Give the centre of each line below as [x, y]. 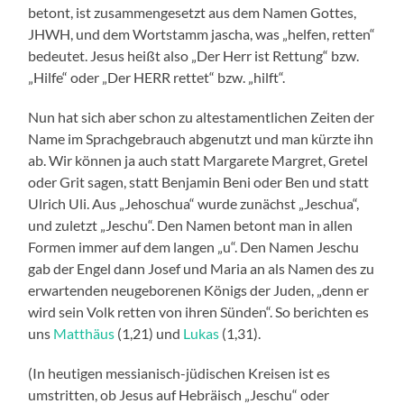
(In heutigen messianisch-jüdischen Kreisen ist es [179, 372]
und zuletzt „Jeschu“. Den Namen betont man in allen [191, 225]
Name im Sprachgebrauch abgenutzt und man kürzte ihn [201, 138]
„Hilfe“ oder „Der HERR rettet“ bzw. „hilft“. [157, 77]
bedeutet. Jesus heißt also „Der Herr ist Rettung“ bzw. [194, 55]
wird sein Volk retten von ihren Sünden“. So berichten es [199, 311]
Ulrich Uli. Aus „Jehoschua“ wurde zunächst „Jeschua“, [194, 203]
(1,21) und [149, 333]
